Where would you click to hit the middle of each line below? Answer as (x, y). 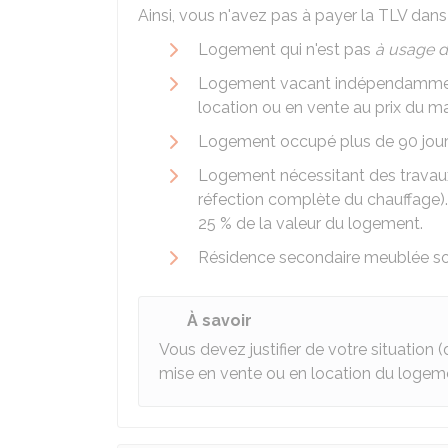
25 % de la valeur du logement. (310, 223)
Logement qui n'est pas (286, 49)
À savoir (219, 320)
